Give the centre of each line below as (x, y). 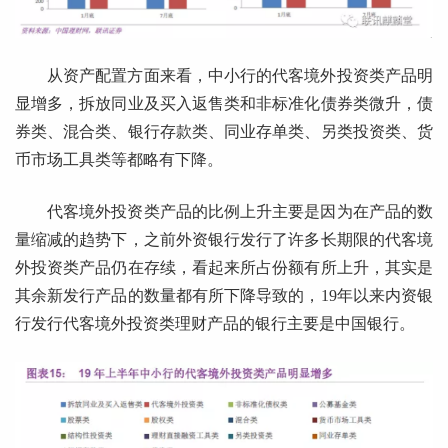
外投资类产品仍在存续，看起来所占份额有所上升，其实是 (224, 268)
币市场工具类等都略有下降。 (119, 160)
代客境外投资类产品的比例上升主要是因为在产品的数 (240, 212)
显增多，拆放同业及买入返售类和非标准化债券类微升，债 (224, 104)
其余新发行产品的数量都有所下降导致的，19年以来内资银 (224, 296)
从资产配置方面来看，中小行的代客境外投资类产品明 (240, 76)
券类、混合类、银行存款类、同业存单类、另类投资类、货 (224, 132)
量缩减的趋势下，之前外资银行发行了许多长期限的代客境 (224, 240)
